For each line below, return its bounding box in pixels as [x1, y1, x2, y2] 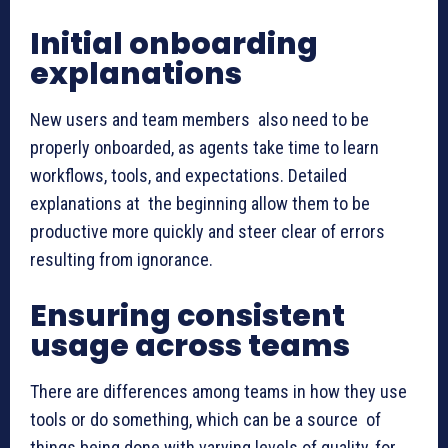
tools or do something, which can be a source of [30, 408, 381, 430]
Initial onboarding [30, 22, 318, 65]
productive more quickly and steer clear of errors [30, 220, 385, 242]
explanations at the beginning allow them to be [30, 192, 370, 214]
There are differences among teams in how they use [30, 380, 407, 402]
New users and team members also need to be [30, 108, 369, 130]
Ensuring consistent [30, 294, 345, 337]
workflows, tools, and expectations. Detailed [30, 164, 347, 186]
